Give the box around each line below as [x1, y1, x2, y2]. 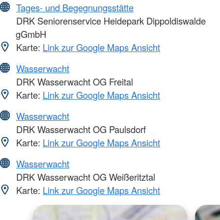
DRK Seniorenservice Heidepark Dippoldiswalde [14, 14, 206, 27]
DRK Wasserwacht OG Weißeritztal [14, 170, 155, 183]
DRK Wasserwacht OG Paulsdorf [14, 122, 146, 136]
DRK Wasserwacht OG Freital [14, 75, 133, 88]
